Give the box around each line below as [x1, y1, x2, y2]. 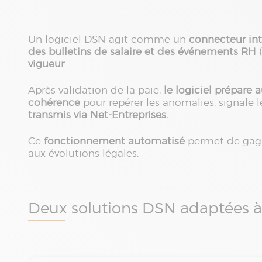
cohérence [28, 96, 80, 108]
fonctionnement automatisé [44, 135, 185, 147]
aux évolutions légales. [28, 147, 139, 159]
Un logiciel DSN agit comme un [28, 33, 189, 45]
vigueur [28, 57, 64, 70]
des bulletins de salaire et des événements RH [28, 45, 256, 57]
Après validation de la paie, [28, 84, 161, 96]
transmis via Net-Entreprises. [28, 108, 171, 120]
